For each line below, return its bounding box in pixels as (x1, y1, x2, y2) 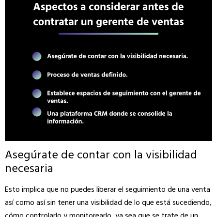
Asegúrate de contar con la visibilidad (5, 146, 197, 165)
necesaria (5, 159, 53, 178)
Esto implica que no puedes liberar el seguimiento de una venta (5, 183, 210, 196)
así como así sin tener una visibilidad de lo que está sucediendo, (5, 196, 212, 209)
